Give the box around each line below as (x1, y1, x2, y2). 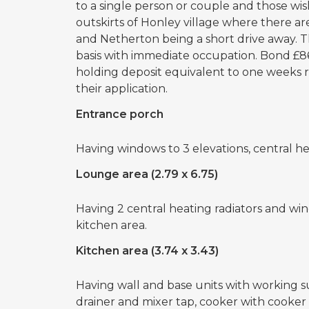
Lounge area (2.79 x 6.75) (75, 168, 218, 181)
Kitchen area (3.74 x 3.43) (75, 244, 219, 257)
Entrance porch (75, 108, 163, 121)
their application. (75, 82, 168, 95)
